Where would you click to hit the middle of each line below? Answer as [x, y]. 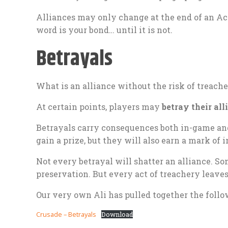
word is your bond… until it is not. [104, 30]
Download [117, 214]
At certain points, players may [99, 106]
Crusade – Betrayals [66, 214]
